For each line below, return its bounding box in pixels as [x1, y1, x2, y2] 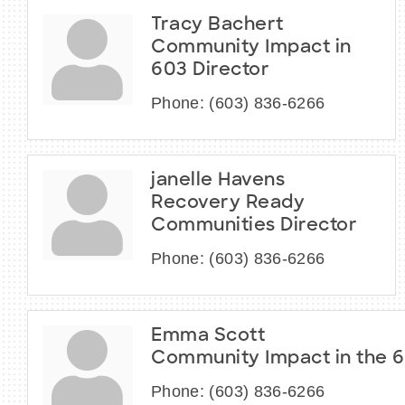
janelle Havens [151, 171, 285, 190]
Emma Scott [151, 326, 265, 345]
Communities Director [151, 216, 357, 235]
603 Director [151, 61, 269, 80]
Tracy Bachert [151, 15, 284, 34]
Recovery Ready [151, 193, 305, 212]
